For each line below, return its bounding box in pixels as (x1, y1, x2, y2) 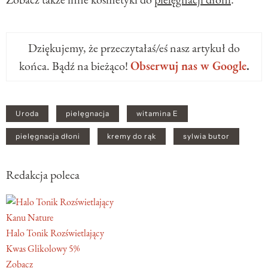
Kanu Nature (6, 211, 53, 224)
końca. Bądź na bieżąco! (19, 58, 130, 74)
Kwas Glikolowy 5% (6, 242, 80, 255)
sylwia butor (183, 132, 230, 142)
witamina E (136, 109, 178, 119)
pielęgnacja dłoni (16, 132, 80, 142)
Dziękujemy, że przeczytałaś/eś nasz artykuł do (28, 40, 240, 56)
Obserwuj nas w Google (130, 58, 246, 74)
